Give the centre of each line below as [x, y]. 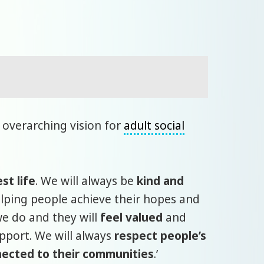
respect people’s [161, 235]
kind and [161, 181]
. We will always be [86, 181]
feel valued [132, 217]
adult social [154, 125]
